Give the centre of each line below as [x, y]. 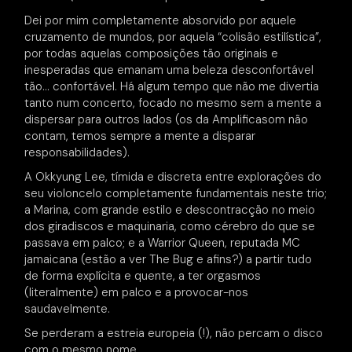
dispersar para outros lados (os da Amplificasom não [167, 119]
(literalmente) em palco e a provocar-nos [137, 292]
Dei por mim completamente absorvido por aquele [161, 20]
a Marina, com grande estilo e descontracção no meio [170, 210]
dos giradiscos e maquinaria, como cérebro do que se [170, 226]
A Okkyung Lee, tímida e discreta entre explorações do [173, 177]
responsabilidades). [77, 152]
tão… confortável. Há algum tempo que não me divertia [172, 86]
